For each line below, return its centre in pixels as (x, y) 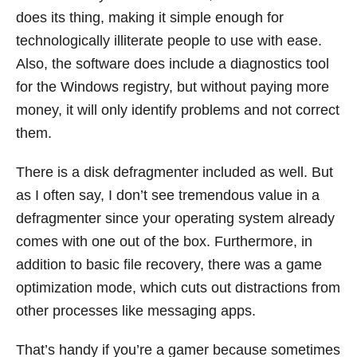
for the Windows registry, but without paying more (173, 87)
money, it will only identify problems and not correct (178, 110)
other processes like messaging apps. (136, 311)
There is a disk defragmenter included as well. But (175, 173)
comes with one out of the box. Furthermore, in (164, 242)
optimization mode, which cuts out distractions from (178, 288)
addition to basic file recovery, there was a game (169, 265)
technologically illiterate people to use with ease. (169, 41)
